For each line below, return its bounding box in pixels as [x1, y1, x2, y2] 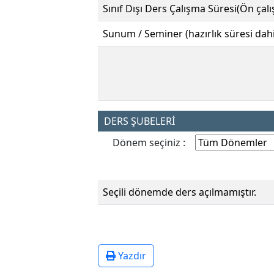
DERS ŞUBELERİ [104, 114, 175, 128]
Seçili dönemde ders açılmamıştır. [103, 185, 256, 199]
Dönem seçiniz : [113, 136, 185, 150]
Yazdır [116, 249, 146, 263]
